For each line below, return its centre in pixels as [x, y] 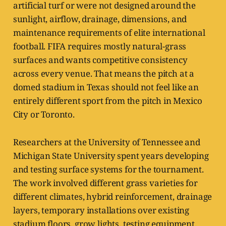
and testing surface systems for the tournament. [108, 169]
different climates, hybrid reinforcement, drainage [112, 197]
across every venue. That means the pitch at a [104, 74]
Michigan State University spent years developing [111, 156]
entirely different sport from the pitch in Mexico [107, 101]
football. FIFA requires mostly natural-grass [100, 46]
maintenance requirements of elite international [109, 33]
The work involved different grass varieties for [105, 183]
